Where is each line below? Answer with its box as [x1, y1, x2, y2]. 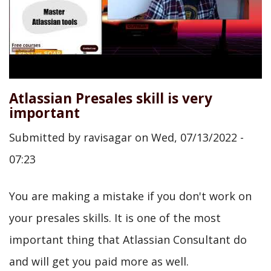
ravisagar [83, 130, 132, 145]
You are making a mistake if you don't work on [9, 189, 252, 203]
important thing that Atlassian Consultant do [9, 232, 247, 247]
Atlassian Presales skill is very [9, 88, 212, 108]
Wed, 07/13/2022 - [151, 130, 244, 145]
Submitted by [9, 130, 83, 145]
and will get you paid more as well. [9, 254, 189, 269]
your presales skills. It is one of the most [9, 211, 221, 225]
